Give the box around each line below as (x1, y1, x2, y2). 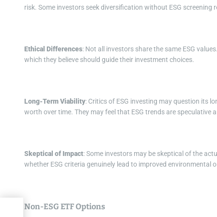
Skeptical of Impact (24, 150, 83, 158)
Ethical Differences (24, 45, 82, 53)
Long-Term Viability (24, 97, 85, 106)
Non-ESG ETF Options (24, 202, 105, 212)
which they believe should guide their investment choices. (24, 56, 194, 64)
